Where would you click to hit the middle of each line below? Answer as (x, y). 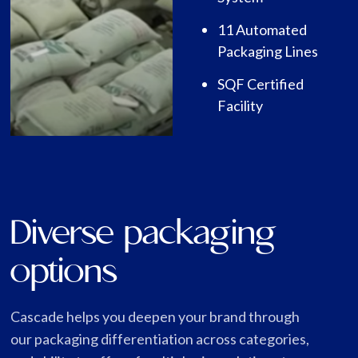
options (64, 273)
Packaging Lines (268, 52)
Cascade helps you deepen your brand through (155, 317)
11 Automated (262, 30)
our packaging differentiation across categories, (160, 339)
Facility (240, 106)
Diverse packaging (144, 235)
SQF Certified (261, 84)
